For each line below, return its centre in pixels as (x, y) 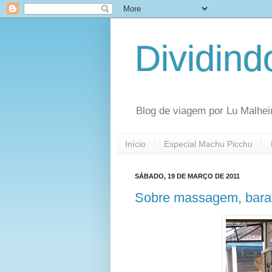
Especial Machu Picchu (208, 144)
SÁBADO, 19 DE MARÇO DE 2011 (187, 176)
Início (135, 144)
